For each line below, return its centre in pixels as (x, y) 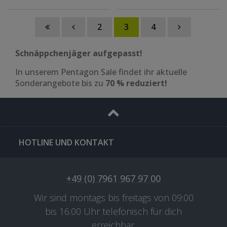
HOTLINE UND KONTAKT (66, 143)
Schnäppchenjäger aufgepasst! (79, 53)
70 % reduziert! (136, 83)
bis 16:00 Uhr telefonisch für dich (113, 212)
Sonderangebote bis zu (60, 83)
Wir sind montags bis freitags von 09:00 (113, 198)
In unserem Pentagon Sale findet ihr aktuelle (101, 72)
